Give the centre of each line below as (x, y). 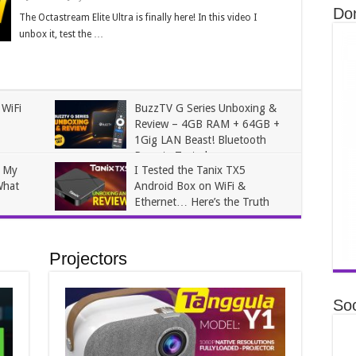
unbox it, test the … (61, 34)
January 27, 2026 (131, 219)
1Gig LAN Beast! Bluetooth (200, 140)
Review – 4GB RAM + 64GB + (207, 124)
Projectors (89, 259)
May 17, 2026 (125, 172)
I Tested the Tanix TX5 (190, 170)
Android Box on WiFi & (190, 186)
